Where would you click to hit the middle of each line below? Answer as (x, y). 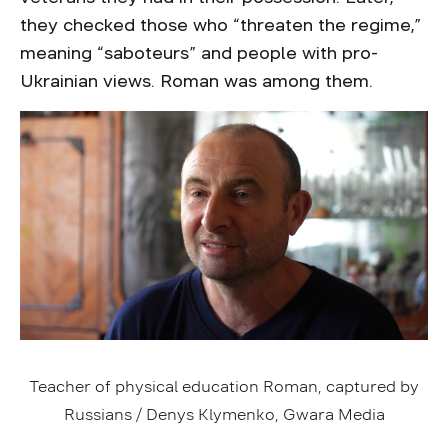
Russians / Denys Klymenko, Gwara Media (224, 414)
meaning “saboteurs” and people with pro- (199, 53)
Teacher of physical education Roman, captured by (224, 386)
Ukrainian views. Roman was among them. (199, 81)
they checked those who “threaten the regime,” (220, 25)
